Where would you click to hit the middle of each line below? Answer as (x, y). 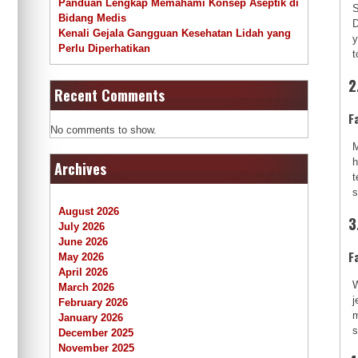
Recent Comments (109, 95)
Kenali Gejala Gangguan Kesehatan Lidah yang (175, 34)
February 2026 (93, 303)
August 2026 (89, 212)
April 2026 (83, 272)
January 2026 (91, 318)
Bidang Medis (92, 18)
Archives (80, 169)
